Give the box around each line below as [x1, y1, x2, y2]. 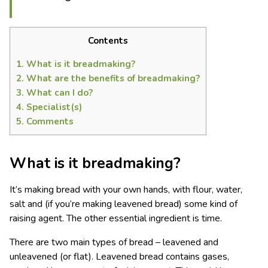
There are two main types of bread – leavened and [10, 236, 218, 249]
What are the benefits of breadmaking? [24, 72, 200, 85]
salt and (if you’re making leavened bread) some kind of [10, 197, 237, 211]
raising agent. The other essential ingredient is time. [10, 212, 222, 226]
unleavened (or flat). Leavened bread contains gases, [10, 250, 229, 264]
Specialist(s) [24, 101, 82, 114]
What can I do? [24, 87, 93, 99]
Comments [24, 115, 74, 128]
